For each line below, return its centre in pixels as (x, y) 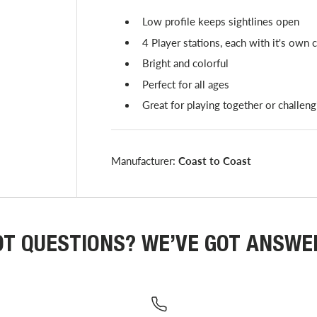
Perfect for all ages (185, 84)
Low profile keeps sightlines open (220, 22)
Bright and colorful (185, 63)
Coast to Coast (214, 161)
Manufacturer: (144, 161)
